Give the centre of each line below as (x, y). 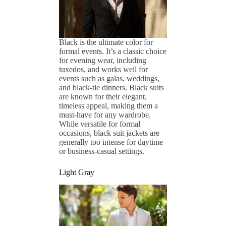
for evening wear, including (102, 60)
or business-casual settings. (101, 151)
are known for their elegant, (103, 96)
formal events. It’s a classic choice (112, 51)
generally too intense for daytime (111, 142)
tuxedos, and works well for (103, 69)
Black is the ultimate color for (106, 42)
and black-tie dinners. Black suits (111, 87)
